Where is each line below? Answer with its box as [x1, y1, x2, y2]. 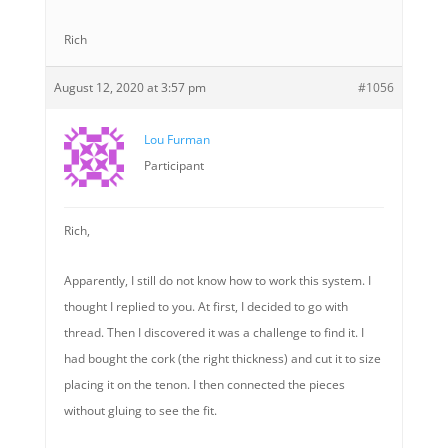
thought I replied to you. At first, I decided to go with [63, 298, 348, 315]
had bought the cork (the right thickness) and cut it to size [63, 350, 381, 367]
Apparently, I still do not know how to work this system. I [63, 272, 371, 289]
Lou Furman [143, 131, 210, 148]
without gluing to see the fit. [63, 402, 217, 419]
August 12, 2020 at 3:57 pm [53, 79, 206, 96]
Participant [143, 157, 204, 174]
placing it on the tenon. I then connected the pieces [63, 376, 345, 393]
